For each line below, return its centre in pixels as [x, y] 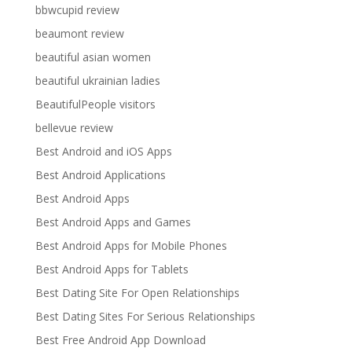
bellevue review [74, 128]
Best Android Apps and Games [113, 222]
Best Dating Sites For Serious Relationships [145, 316]
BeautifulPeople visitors [95, 104]
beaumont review [79, 33]
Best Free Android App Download [120, 340]
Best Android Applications [100, 175]
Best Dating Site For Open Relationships [137, 293]
